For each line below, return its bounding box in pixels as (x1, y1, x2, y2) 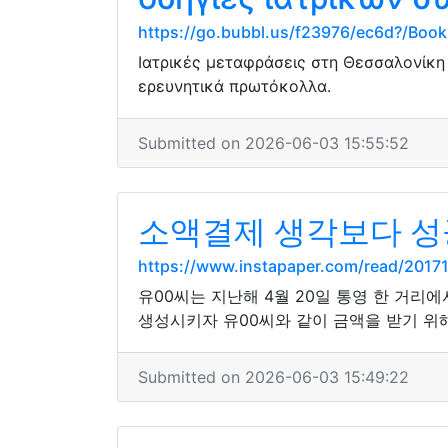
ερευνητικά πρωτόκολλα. (138, 76, 331, 96)
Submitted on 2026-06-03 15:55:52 (138, 133, 409, 153)
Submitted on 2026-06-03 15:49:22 (138, 367, 409, 387)
